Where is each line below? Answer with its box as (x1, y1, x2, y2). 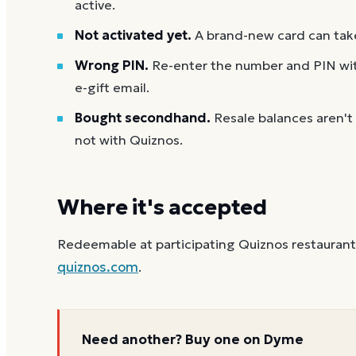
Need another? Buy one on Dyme (82, 331, 304, 349)
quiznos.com (57, 259, 138, 277)
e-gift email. (75, 79, 149, 96)
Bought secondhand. (75, 109, 211, 126)
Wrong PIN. (75, 56, 149, 74)
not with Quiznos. (75, 131, 183, 149)
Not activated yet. (75, 26, 192, 44)
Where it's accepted (57, 193, 267, 220)
